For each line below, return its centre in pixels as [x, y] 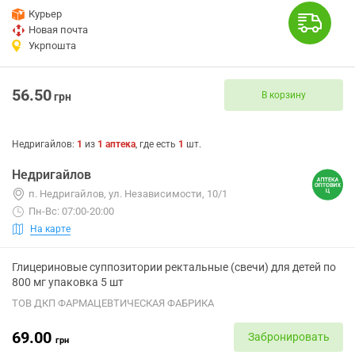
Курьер [45, 14]
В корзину [284, 95]
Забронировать [288, 337]
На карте [50, 229]
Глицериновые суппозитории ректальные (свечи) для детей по [174, 267]
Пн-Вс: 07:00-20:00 [71, 211]
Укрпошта [52, 46]
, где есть [157, 144]
